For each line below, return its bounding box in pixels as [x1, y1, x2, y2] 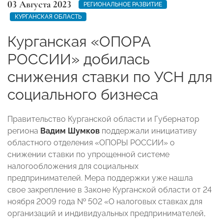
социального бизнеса [7, 85, 158, 103]
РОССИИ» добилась [7, 50, 150, 68]
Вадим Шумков [40, 126, 102, 136]
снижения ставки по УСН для [7, 68, 213, 85]
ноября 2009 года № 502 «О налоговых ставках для [7, 196, 202, 206]
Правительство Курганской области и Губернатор [7, 114, 199, 124]
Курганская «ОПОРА [7, 32, 150, 50]
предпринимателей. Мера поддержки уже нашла [7, 173, 193, 183]
